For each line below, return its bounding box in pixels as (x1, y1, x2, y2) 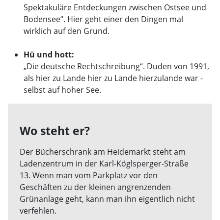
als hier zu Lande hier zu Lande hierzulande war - (24, 73, 203, 83)
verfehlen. (20, 205, 56, 216)
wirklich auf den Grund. (24, 26, 110, 36)
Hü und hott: (24, 49, 74, 60)
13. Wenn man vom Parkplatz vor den (20, 170, 158, 181)
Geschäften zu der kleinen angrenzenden (20, 182, 171, 192)
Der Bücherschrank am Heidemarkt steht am (20, 146, 186, 157)
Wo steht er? (20, 123, 90, 138)
